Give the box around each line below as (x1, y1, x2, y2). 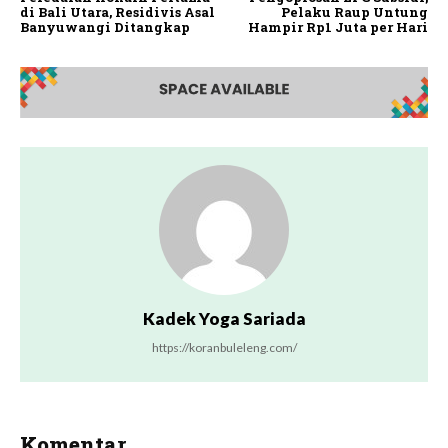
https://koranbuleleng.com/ (151, 340, 297, 356)
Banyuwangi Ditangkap (20, 18, 190, 37)
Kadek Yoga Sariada (142, 308, 306, 330)
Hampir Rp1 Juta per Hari (247, 18, 428, 37)
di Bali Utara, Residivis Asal (20, 3, 215, 22)
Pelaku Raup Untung (280, 3, 428, 22)
